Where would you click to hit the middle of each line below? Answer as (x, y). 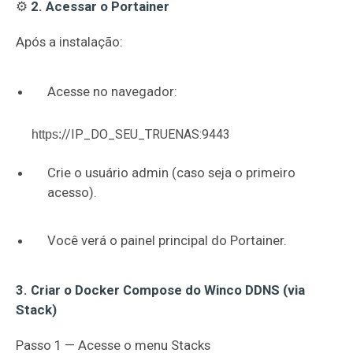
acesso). (72, 192)
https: (46, 134)
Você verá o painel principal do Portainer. (167, 240)
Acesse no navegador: (112, 91)
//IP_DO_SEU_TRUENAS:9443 (146, 134)
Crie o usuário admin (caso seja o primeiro (171, 173)
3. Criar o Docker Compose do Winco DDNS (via (160, 290)
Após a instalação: (69, 42)
